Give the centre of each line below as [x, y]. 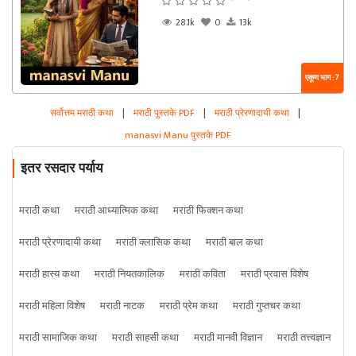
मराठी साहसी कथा [145, 338]
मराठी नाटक [122, 306]
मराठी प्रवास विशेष [275, 275]
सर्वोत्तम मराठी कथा [83, 113]
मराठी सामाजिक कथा [58, 338]
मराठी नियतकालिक [130, 275]
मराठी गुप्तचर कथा [267, 306]
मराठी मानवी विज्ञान [228, 338]
